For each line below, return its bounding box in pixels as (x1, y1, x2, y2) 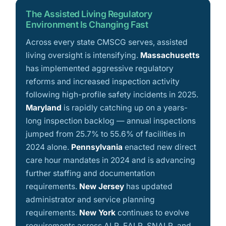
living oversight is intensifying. (26, 50, 141, 61)
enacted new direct (123, 142, 197, 152)
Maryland (26, 103, 62, 113)
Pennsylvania (71, 142, 123, 152)
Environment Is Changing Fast (26, 19, 148, 30)
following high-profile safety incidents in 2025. (26, 90, 199, 100)
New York (79, 208, 116, 218)
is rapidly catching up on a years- (62, 103, 188, 113)
